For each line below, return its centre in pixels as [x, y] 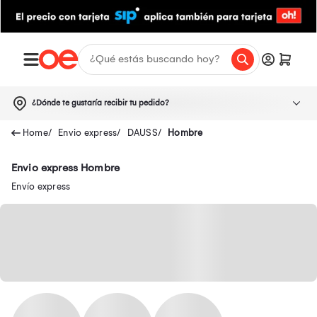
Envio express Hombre [65, 167]
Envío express [41, 186]
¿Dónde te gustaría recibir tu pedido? [100, 103]
